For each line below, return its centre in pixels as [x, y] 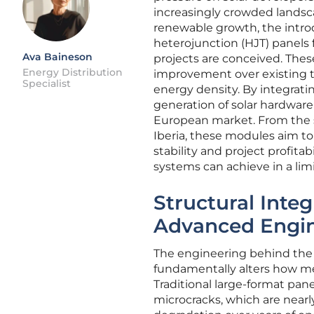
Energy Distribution [73, 72]
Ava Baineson [57, 57]
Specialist [47, 83]
